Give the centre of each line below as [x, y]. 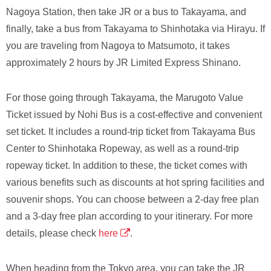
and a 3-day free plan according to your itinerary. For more [129, 217]
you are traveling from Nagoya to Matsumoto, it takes [118, 46]
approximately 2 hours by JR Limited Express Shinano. [123, 63]
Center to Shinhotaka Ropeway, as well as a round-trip [122, 149]
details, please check [52, 233]
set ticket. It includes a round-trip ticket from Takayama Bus [131, 132]
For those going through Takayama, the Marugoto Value [125, 98]
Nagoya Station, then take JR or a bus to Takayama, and [126, 12]
